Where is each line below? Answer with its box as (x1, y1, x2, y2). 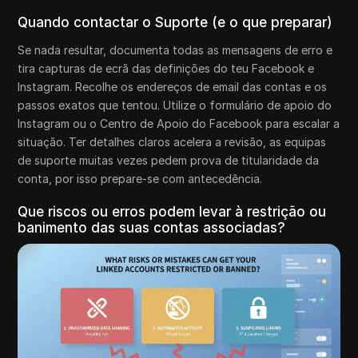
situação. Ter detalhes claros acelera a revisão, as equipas (18, 134, 327, 149)
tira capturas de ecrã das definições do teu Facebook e (18, 61, 315, 75)
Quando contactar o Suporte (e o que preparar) (18, 14, 333, 30)
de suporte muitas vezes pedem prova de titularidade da (18, 153, 320, 167)
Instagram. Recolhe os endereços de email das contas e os (18, 79, 328, 93)
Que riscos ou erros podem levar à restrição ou (18, 203, 327, 220)
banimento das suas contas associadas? (18, 219, 286, 236)
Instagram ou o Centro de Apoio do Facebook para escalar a (18, 116, 340, 130)
